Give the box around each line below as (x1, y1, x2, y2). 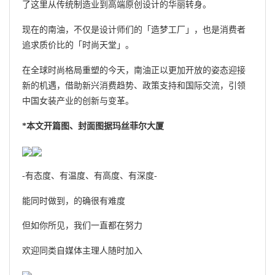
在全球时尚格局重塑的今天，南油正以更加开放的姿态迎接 (22, 65, 246, 75)
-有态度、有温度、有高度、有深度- (22, 171, 157, 180)
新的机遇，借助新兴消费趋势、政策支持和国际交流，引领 (22, 80, 246, 90)
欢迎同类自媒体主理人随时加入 (22, 246, 142, 255)
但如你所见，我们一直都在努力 (22, 221, 142, 231)
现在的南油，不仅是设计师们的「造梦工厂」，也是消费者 (22, 25, 246, 35)
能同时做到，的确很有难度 (22, 196, 125, 206)
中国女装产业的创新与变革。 (22, 96, 134, 106)
